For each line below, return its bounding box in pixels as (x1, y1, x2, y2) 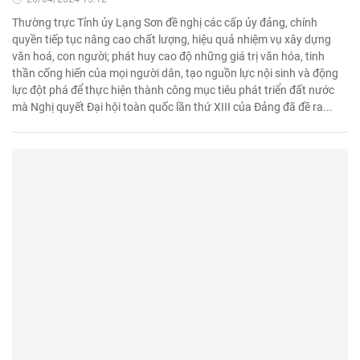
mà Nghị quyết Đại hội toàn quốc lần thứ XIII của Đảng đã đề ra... (12, 100, 333, 113)
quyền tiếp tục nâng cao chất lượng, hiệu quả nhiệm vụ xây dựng (12, 32, 331, 46)
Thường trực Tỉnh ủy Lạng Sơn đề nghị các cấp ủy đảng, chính (12, 15, 317, 29)
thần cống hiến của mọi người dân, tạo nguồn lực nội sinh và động (12, 66, 338, 80)
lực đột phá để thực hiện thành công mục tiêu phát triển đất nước (12, 83, 334, 96)
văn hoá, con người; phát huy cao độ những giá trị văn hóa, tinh (12, 49, 325, 63)
